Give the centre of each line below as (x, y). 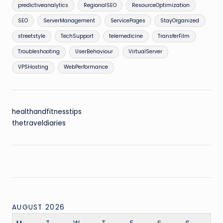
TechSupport (77, 36)
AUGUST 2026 (39, 207)
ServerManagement (69, 20)
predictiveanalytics (43, 5)
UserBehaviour (94, 52)
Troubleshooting (39, 52)
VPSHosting (33, 67)
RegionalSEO (100, 5)
